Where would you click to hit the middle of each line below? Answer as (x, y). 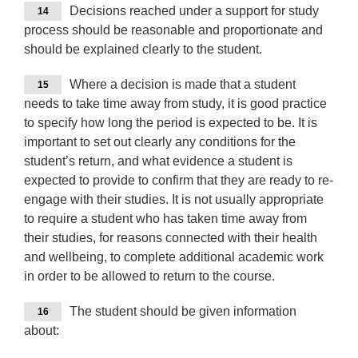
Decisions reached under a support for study (194, 11)
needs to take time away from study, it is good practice (175, 104)
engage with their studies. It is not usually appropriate (174, 200)
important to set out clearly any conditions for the (160, 142)
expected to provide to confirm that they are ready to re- (179, 181)
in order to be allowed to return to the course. (149, 276)
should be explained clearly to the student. (143, 50)
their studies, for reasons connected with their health (171, 238)
